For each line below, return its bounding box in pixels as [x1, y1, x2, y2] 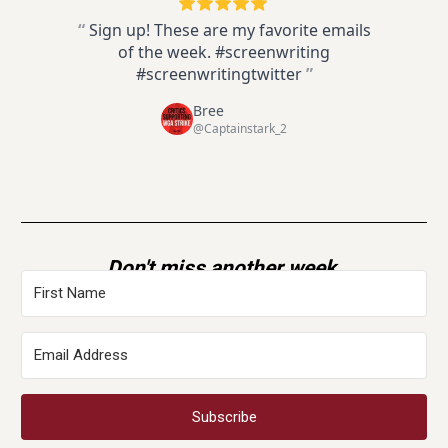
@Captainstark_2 [193, 119, 287, 137]
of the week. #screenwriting [118, 40, 330, 63]
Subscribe [191, 408, 257, 427]
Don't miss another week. [106, 256, 342, 281]
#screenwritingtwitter [135, 62, 302, 85]
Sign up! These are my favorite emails [88, 18, 371, 41]
